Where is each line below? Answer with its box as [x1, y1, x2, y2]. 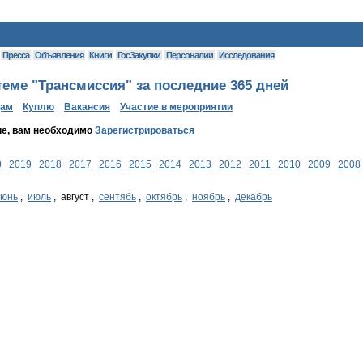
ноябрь [192, 191, 225, 203]
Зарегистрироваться [95, 125, 194, 137]
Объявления [33, 50, 85, 60]
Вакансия [64, 101, 110, 113]
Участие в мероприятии [120, 101, 233, 113]
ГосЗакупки [116, 50, 162, 60]
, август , [51, 191, 99, 203]
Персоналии [164, 50, 215, 60]
